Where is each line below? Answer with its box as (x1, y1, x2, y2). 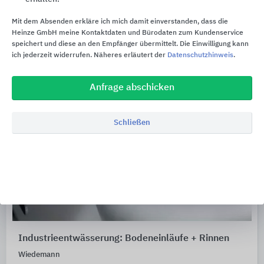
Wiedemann (18, 250, 60, 259)
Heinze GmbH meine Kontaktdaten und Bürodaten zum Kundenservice (12, 29, 243, 37)
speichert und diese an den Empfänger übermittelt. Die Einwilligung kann (12, 40, 249, 48)
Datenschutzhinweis (167, 51, 233, 59)
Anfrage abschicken (90, 82, 174, 93)
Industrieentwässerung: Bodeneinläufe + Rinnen (18, 233, 229, 243)
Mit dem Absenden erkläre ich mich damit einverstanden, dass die (12, 18, 228, 25)
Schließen (114, 118, 150, 127)
